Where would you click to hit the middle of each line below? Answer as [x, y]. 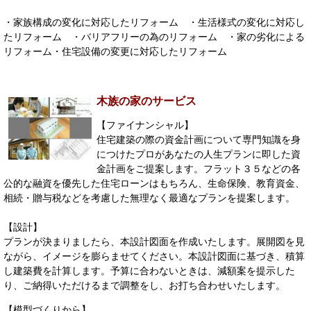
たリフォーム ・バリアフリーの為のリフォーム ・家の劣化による [154, 36]
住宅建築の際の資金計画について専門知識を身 [199, 139]
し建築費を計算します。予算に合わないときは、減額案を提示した [149, 270]
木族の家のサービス [146, 101]
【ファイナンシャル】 [145, 125]
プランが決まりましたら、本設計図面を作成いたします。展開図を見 [154, 241]
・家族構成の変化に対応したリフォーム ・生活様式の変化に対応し [154, 22]
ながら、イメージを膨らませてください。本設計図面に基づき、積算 [154, 256]
